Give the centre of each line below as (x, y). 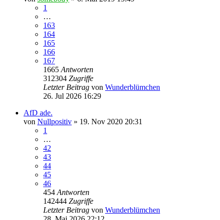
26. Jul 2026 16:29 (72, 96)
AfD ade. (38, 112)
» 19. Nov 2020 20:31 (107, 121)
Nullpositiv (55, 121)
